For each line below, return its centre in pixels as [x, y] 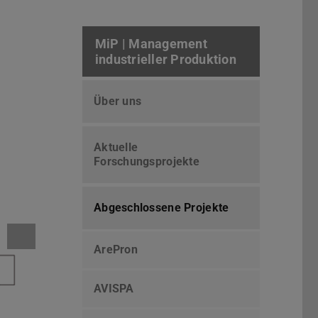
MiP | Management [151, 43]
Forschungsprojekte [147, 162]
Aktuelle [116, 148]
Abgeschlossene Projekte [161, 208]
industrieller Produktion [166, 59]
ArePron [116, 250]
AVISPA [114, 289]
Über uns [118, 102]
